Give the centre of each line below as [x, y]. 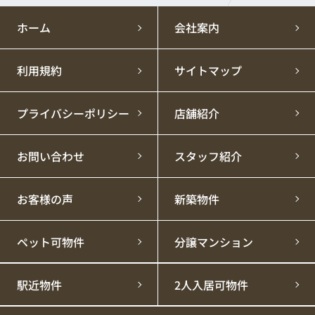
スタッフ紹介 [208, 156]
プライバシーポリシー [73, 114]
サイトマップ [208, 71]
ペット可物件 [50, 242]
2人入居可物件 [211, 284]
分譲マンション [213, 242]
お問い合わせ [50, 156]
